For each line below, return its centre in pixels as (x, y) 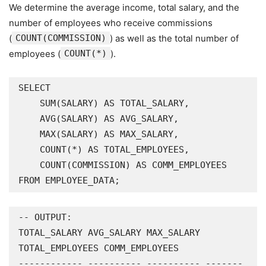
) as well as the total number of (174, 38)
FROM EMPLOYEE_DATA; (69, 180)
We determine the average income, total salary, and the (124, 7)
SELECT (34, 88)
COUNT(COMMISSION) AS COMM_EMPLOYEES (29, 165)
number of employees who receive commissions (111, 23)
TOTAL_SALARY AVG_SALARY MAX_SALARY (109, 233)
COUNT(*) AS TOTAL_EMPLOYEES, (29, 150)
